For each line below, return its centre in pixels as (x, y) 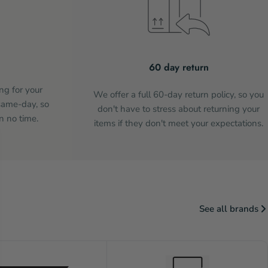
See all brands (229, 208)
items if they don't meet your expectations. (179, 123)
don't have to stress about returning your (179, 109)
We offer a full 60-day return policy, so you (179, 94)
